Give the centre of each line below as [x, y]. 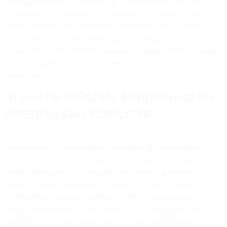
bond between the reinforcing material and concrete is [110, 27]
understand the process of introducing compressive [104, 149]
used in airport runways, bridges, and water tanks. [101, 185]
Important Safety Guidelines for [110, 97]
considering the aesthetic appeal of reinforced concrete [112, 51]
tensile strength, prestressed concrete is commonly [103, 173]
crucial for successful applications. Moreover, [92, 39]
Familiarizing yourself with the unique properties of [103, 197]
